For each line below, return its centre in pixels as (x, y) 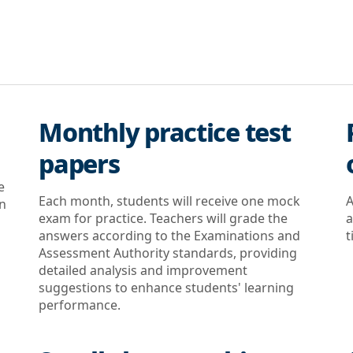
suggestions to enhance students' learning (167, 288)
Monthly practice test (165, 132)
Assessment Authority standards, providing (168, 253)
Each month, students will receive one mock (170, 201)
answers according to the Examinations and (170, 236)
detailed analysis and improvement (143, 270)
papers (79, 163)
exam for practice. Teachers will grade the (163, 218)
